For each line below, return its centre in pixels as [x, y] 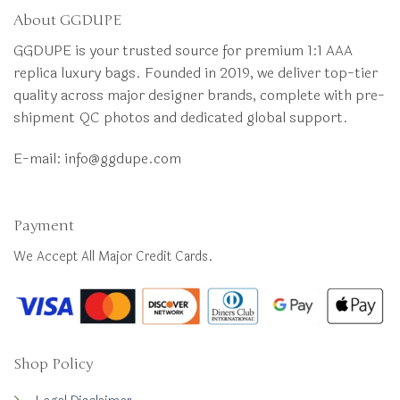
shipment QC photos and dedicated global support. [181, 118]
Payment [44, 225]
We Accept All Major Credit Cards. [113, 256]
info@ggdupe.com [123, 158]
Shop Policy [53, 365]
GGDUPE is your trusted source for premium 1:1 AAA [183, 51]
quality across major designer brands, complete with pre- [199, 96]
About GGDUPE [67, 21]
